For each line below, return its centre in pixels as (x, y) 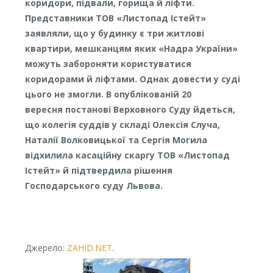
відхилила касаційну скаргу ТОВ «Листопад (127, 155)
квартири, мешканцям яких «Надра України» (131, 49)
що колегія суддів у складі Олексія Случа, (122, 125)
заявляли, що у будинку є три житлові (114, 34)
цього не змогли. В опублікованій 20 (108, 94)
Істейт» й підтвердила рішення (98, 171)
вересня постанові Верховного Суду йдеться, (130, 110)
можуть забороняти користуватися (108, 64)
